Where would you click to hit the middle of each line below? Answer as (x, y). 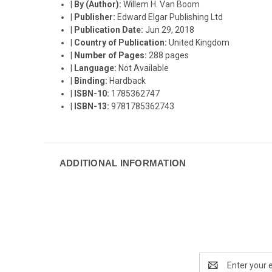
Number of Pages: (112, 55)
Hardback (128, 81)
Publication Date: (110, 30)
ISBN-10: (93, 93)
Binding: (92, 81)
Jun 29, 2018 (170, 30)
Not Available (144, 68)
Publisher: (96, 17)
